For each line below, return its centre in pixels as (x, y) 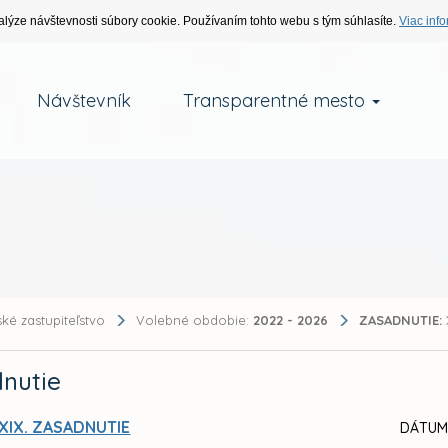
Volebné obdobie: (195, 319)
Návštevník (83, 100)
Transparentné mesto (276, 100)
